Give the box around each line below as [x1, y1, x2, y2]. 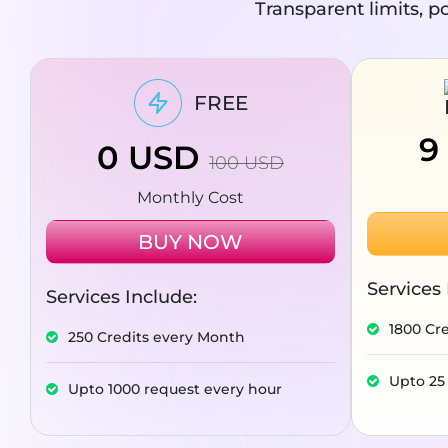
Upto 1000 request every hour [68, 380, 282, 399]
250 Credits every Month [68, 328, 245, 347]
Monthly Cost [137, 188, 244, 208]
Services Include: [46, 286, 197, 309]
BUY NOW [138, 230, 243, 255]
